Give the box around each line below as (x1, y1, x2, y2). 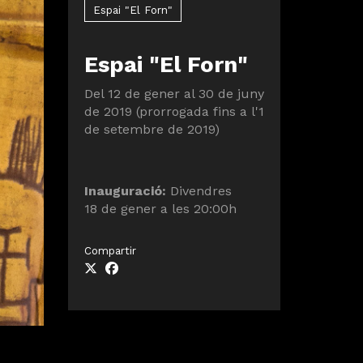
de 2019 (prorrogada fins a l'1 (83, 104, 264, 120)
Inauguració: (83, 183, 166, 199)
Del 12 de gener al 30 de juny (83, 86, 264, 102)
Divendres (165, 183, 232, 199)
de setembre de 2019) (83, 122, 220, 138)
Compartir (83, 245, 136, 258)
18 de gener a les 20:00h (83, 201, 237, 217)
